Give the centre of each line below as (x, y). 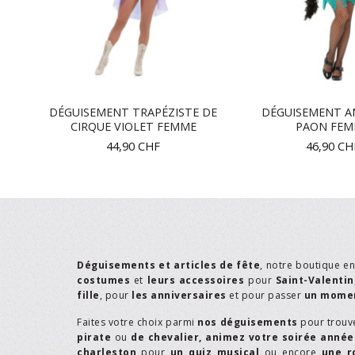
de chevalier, (166, 338)
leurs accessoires (196, 280)
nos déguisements (248, 323)
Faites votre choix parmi (137, 323)
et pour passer (265, 295)
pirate (94, 338)
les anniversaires (179, 295)
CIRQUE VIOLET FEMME (133, 126)
